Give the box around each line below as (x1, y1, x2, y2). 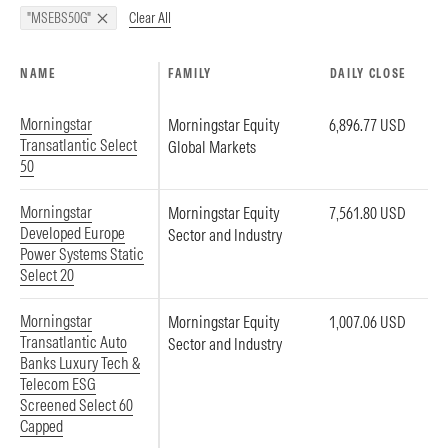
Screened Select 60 (20, 395, 133, 415)
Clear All (129, 8, 171, 27)
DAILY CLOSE (329, 66, 406, 81)
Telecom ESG (20, 374, 96, 394)
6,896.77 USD (329, 115, 406, 135)
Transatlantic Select (20, 135, 137, 155)
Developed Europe (20, 223, 125, 243)
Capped (20, 416, 63, 436)
